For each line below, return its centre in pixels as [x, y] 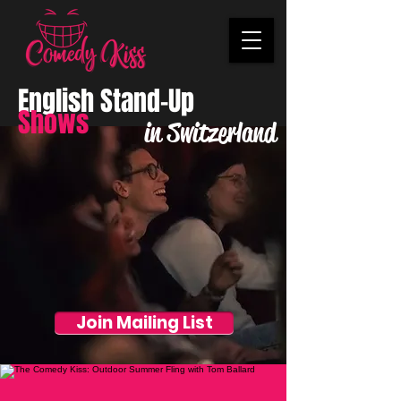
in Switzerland [210, 133]
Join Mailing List [144, 323]
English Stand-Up [106, 101]
